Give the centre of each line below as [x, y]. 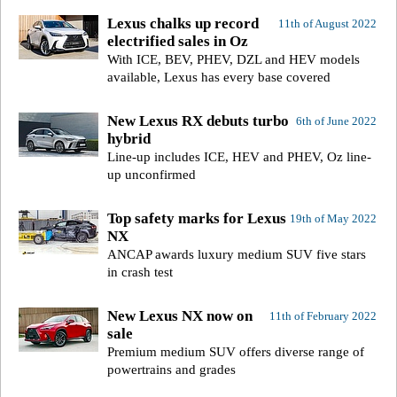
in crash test [140, 272]
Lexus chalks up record [183, 24]
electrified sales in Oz [178, 42]
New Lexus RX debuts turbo [198, 121]
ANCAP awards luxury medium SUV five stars [237, 255]
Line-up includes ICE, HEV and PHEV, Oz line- [239, 157]
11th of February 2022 [323, 316]
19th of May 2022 [333, 219]
